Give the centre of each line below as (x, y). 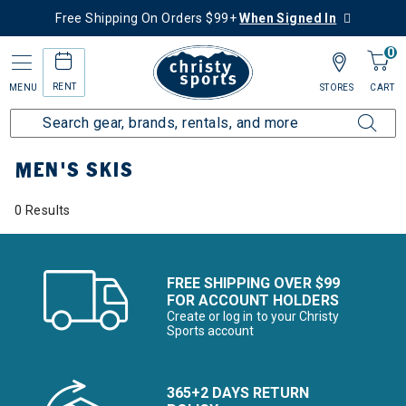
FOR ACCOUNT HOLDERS (253, 300)
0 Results (43, 210)
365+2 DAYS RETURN (238, 393)
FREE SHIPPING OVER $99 (253, 283)
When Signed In (288, 18)
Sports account (211, 331)
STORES (337, 87)
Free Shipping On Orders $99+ (148, 18)
